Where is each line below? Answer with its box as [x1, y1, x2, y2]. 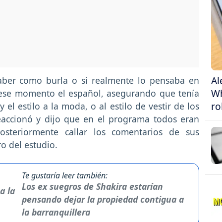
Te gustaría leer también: [21, 169, 108, 181]
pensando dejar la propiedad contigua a [21, 193, 184, 205]
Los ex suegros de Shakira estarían [21, 180, 163, 192]
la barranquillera [21, 206, 90, 218]
